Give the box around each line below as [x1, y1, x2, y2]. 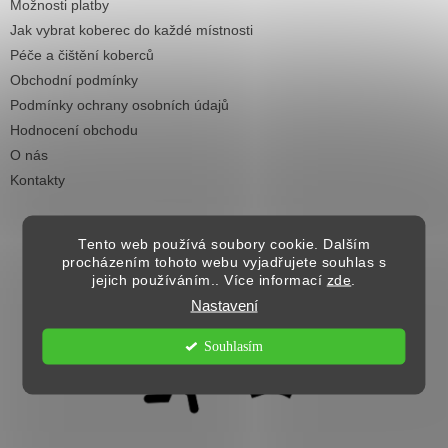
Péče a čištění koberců [10, 46, 154, 63]
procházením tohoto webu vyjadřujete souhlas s [61, 254, 387, 269]
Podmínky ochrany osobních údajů [10, 96, 229, 113]
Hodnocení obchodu [10, 121, 138, 138]
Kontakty [10, 171, 65, 188]
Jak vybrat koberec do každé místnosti [10, 21, 253, 38]
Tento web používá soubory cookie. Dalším [78, 236, 370, 251]
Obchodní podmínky [10, 71, 138, 88]
